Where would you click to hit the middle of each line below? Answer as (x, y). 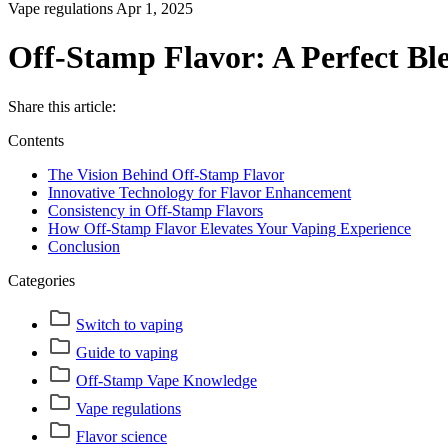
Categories (41, 280)
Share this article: (62, 106)
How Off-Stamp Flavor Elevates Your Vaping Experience (229, 228)
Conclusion (84, 246)
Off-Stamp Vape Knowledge (166, 380)
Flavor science (121, 436)
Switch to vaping (129, 324)
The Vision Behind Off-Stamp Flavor (166, 174)
